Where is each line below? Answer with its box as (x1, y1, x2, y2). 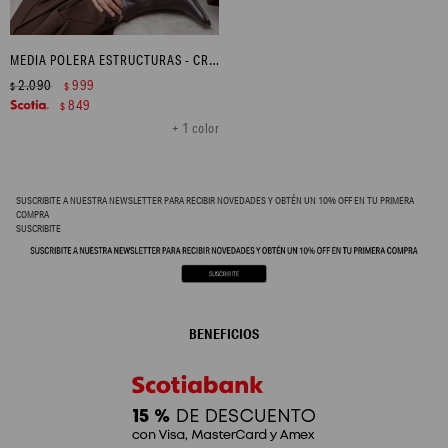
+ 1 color (171, 118, 219, 137)
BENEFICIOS (189, 325, 259, 343)
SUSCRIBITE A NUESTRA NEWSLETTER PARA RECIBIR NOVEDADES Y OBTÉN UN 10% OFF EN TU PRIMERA (16, 192, 414, 207)
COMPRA (16, 206, 49, 221)
